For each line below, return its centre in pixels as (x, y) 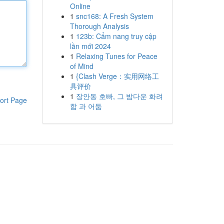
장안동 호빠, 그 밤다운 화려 (119, 96)
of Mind (81, 66)
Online (80, 6)
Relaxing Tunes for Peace (116, 56)
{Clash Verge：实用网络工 (117, 76)
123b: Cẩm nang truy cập (116, 36)
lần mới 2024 (90, 46)
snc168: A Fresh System (114, 16)
